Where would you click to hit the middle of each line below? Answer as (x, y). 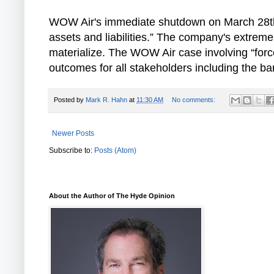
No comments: (194, 99)
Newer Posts (73, 133)
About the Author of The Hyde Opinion (112, 195)
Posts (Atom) (115, 150)
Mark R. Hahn (106, 99)
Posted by (70, 99)
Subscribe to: (72, 150)
